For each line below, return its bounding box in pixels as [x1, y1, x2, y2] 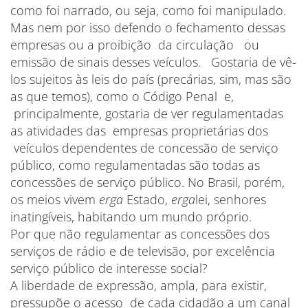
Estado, [123, 191, 171, 208]
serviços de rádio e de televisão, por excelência [10, 243, 275, 259]
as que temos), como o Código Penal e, [10, 88, 234, 104]
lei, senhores [195, 191, 266, 208]
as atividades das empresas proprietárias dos [10, 122, 268, 139]
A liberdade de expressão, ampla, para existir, [10, 277, 267, 294]
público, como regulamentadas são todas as [10, 157, 260, 173]
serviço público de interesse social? [10, 260, 208, 276]
